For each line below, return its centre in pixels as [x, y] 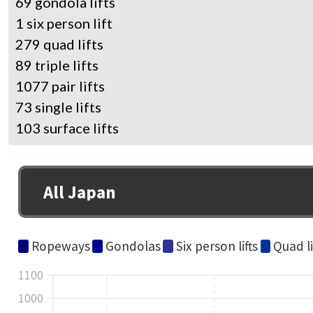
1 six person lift [64, 23]
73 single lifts [58, 107]
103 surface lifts [67, 128]
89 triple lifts [57, 65]
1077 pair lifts [60, 86]
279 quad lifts [59, 44]
